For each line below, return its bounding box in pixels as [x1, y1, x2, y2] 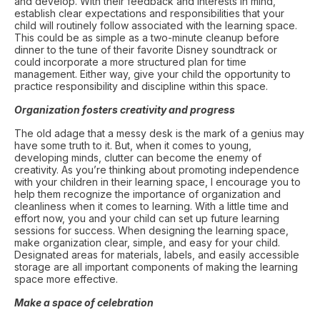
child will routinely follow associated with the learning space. [14, 19, 297, 31]
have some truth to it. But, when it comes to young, [14, 139, 251, 151]
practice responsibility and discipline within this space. [14, 80, 268, 92]
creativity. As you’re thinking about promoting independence [14, 164, 299, 176]
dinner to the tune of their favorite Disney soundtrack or [14, 44, 277, 56]
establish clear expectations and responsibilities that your [14, 7, 284, 19]
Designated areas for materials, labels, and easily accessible [14, 249, 299, 261]
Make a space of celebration [14, 296, 154, 309]
